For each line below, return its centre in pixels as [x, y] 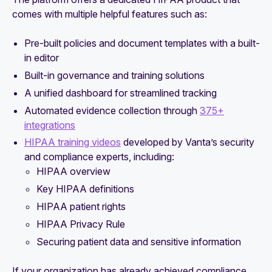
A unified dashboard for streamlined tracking [121, 93]
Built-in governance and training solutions [114, 76]
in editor [42, 58]
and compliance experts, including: [99, 157]
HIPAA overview [73, 172]
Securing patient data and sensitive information [139, 241]
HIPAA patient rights [81, 207]
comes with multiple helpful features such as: [110, 14]
